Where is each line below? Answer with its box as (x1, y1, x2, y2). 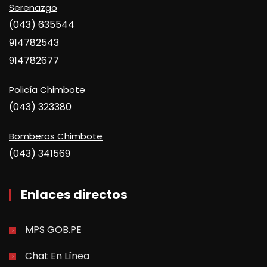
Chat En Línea (25, 249, 89, 263)
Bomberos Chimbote (9, 130, 103, 142)
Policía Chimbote (9, 83, 85, 96)
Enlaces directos (21, 186, 128, 203)
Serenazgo (9, 1, 57, 14)
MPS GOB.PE (25, 223, 82, 237)
